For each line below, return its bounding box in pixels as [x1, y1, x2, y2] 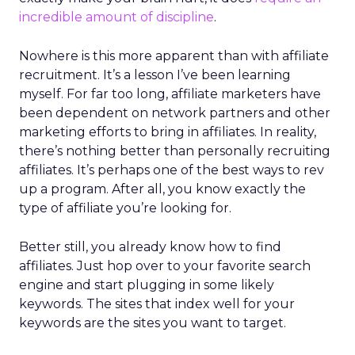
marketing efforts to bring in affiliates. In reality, [19, 124, 316, 139]
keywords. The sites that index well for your [19, 296, 295, 311]
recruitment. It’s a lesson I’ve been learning [19, 67, 291, 82]
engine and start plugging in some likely [19, 277, 274, 292]
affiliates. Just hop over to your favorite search [19, 258, 311, 273]
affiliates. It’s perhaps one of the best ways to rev [19, 162, 324, 177]
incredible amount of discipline [19, 10, 214, 25]
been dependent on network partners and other [19, 105, 330, 120]
